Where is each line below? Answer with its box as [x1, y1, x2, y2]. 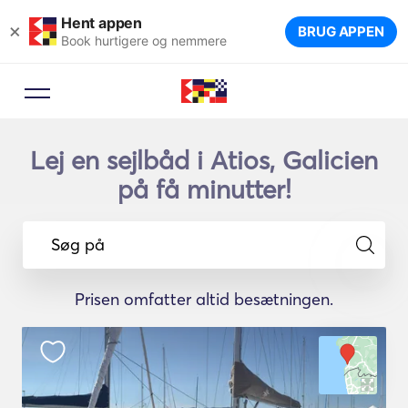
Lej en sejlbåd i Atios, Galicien [30, 145, 378, 176]
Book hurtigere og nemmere [61, 32, 227, 48]
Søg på [51, 233, 105, 255]
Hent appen [61, 13, 142, 32]
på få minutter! [117, 174, 291, 205]
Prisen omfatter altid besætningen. [75, 289, 333, 310]
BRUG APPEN [298, 23, 384, 40]
